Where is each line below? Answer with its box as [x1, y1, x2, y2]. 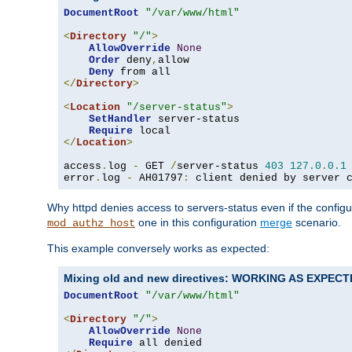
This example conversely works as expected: [47, 242, 269, 255]
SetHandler [89, 113, 152, 126]
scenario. [292, 216, 341, 229]
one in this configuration [135, 216, 260, 229]
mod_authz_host [47, 217, 135, 230]
